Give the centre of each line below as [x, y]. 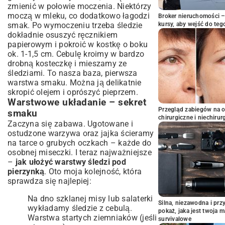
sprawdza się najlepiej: [49, 181]
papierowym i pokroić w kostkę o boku [78, 44]
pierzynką [26, 172]
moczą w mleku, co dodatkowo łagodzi [79, 16]
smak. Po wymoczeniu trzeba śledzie [75, 25]
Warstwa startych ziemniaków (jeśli [92, 218]
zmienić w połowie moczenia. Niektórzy [80, 6]
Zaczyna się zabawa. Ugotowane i [70, 124]
